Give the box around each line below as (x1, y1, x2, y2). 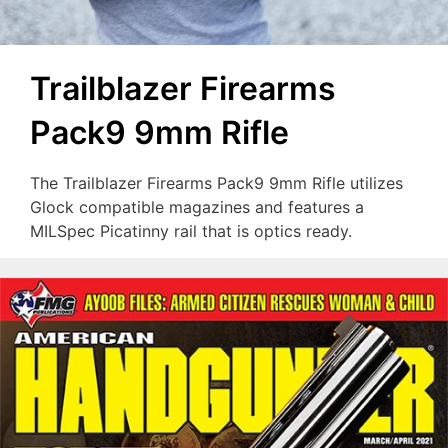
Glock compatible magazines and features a (30, 196, 364, 217)
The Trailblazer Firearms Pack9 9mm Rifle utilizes (30, 172, 403, 193)
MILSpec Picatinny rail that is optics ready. (30, 220, 352, 241)
